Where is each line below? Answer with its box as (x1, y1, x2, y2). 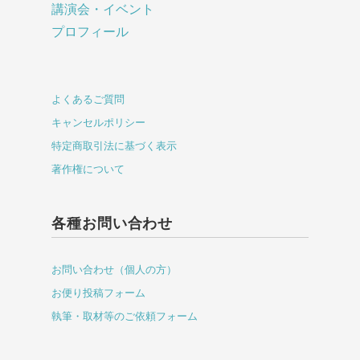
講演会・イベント (51, 2, 154, 17)
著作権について (51, 163, 125, 176)
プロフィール (51, 25, 129, 39)
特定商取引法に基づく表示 (51, 140, 177, 153)
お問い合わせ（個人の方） (51, 264, 177, 276)
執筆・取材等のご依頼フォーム (51, 310, 198, 323)
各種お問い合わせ (51, 215, 174, 232)
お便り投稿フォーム (51, 287, 145, 300)
